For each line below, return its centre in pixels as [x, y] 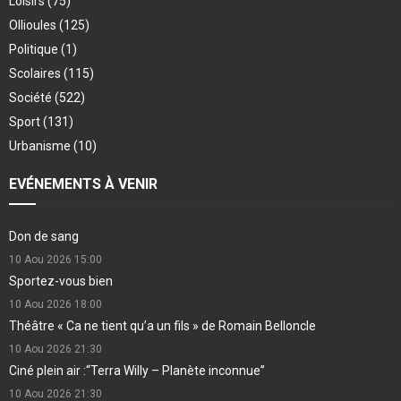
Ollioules [34, 25]
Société [32, 97]
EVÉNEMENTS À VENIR [83, 183]
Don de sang [44, 236]
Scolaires [36, 73]
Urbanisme [41, 145]
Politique [35, 49]
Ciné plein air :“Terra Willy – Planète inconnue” [137, 370]
